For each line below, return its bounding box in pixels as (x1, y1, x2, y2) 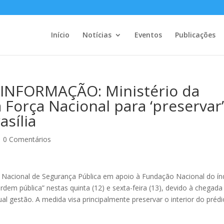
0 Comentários (3, 134, 51, 144)
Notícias (82, 30, 111, 39)
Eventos (134, 30, 162, 39)
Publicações (174, 30, 215, 39)
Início (50, 30, 69, 39)
